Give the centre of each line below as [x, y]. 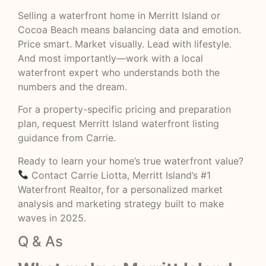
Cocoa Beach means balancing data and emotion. [129, 29]
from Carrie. [87, 138]
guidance [38, 138]
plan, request [48, 124]
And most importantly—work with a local [110, 58]
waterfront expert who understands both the [119, 72]
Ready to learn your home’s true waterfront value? [131, 161]
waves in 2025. [52, 218]
